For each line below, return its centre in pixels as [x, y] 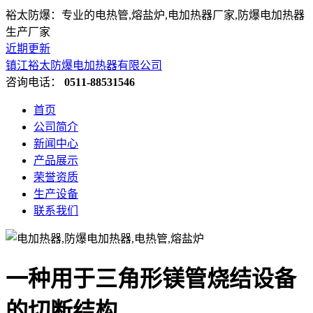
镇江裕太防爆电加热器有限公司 [84, 65]
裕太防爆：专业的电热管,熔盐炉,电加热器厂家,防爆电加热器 [155, 15]
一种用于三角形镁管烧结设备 [151, 279]
